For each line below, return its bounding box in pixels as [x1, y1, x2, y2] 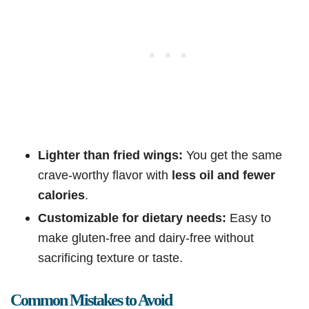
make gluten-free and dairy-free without [38, 230, 254, 246]
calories [38, 188, 85, 203]
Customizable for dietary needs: [38, 210, 226, 226]
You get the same [183, 148, 282, 163]
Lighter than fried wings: [38, 148, 183, 163]
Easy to [226, 210, 271, 226]
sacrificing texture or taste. [38, 250, 183, 266]
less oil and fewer [172, 168, 275, 183]
